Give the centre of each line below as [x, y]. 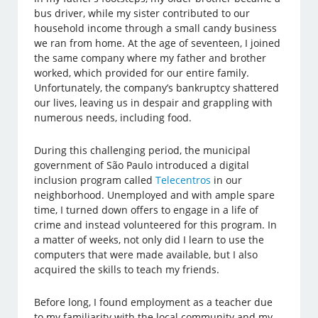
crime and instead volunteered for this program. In [156, 225]
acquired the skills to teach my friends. [127, 270]
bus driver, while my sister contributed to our [142, 13]
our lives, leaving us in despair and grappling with [154, 103]
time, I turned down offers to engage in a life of [147, 210]
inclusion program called [95, 180]
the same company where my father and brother [150, 58]
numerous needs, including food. [113, 118]
